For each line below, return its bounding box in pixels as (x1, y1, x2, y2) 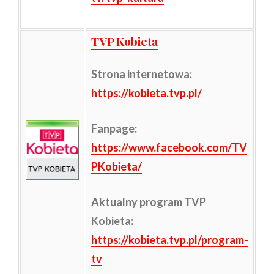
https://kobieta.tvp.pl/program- (91, 232, 248, 246)
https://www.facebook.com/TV (91, 140, 247, 154)
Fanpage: (91, 121, 137, 135)
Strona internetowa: (91, 67, 192, 81)
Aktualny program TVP (91, 194, 206, 209)
